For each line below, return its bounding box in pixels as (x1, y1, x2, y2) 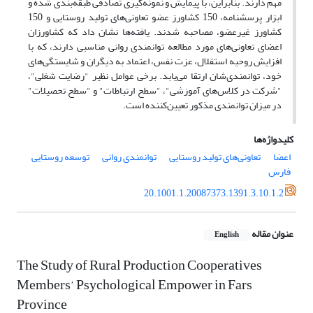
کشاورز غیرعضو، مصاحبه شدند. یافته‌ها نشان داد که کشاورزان (28, 22, 282, 42)
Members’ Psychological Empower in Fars (17, 271, 252, 299)
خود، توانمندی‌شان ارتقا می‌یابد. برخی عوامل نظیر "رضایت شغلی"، (28, 66, 282, 86)
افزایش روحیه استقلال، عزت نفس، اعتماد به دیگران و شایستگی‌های (28, 52, 282, 71)
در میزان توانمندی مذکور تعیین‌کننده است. (123, 96, 282, 115)
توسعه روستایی (31, 147, 89, 167)
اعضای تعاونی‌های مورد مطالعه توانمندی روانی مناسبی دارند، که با (28, 37, 282, 57)
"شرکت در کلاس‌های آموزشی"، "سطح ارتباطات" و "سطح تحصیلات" (28, 81, 282, 101)
